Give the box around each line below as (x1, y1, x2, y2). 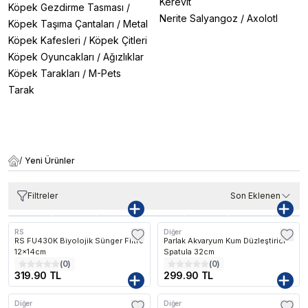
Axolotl (247, 12, 278, 24)
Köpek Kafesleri (8, 34, 80, 46)
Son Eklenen (230, 190, 280, 201)
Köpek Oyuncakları (8, 51, 94, 63)
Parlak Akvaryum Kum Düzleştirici (164, 236, 285, 245)
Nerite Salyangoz (159, 12, 238, 24)
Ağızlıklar (103, 51, 144, 63)
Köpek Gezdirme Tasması (8, 1, 124, 13)
